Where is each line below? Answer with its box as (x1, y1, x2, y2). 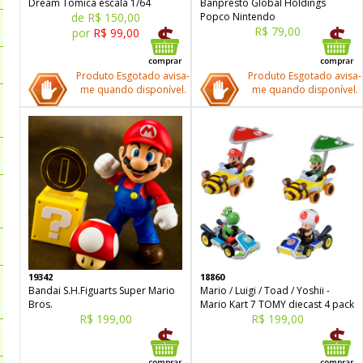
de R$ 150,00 (70, 10, 140, 25)
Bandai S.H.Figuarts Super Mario (28, 284, 175, 297)
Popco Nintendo (200, 10, 275, 23)
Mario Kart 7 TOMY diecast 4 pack (200, 297, 354, 311)
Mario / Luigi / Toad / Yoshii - (200, 284, 330, 297)
